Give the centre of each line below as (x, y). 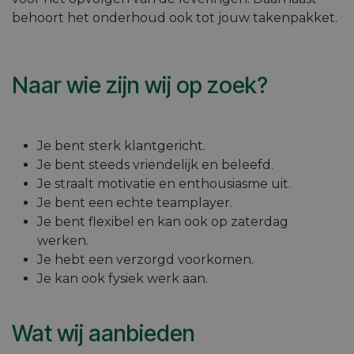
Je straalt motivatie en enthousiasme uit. (164, 183)
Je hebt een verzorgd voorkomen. (145, 259)
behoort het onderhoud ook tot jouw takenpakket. (175, 17)
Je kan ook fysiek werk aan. (122, 278)
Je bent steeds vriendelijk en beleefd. (155, 164)
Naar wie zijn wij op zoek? (140, 85)
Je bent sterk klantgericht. (121, 145)
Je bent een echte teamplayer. (135, 202)
